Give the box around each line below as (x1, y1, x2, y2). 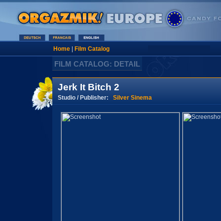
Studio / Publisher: (58, 94, 113, 101)
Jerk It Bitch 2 (58, 82, 119, 92)
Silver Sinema (113, 94, 152, 101)
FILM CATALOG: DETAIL (54, 60, 140, 68)
